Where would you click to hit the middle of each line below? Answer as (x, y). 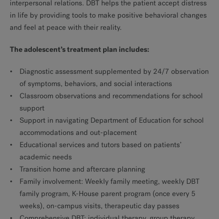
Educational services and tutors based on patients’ (100, 145)
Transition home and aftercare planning (82, 169)
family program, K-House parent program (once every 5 (108, 194)
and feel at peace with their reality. (66, 27)
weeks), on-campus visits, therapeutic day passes (99, 206)
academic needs (46, 157)
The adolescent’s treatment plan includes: (79, 49)
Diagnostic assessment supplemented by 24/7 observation (114, 71)
